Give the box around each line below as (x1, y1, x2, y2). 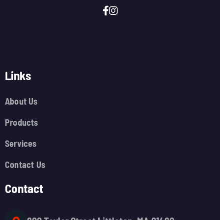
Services (5, 138, 37, 149)
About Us (5, 96, 38, 107)
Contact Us (5, 159, 45, 170)
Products (5, 117, 38, 128)
